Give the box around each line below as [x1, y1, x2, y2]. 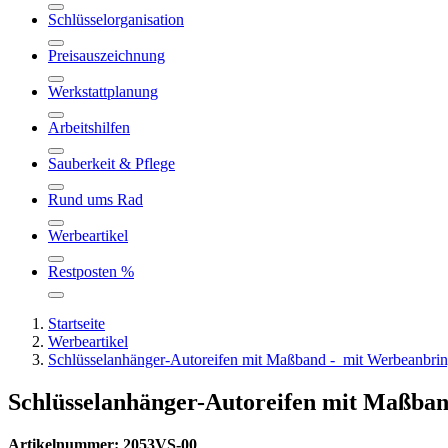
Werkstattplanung [48, 83, 158, 100]
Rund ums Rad [48, 191, 143, 208]
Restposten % [48, 263, 134, 280]
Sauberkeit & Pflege [48, 155, 175, 172]
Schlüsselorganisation [48, 11, 184, 28]
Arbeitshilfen [48, 119, 130, 136]
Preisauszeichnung [48, 47, 165, 64]
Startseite [48, 315, 105, 332]
